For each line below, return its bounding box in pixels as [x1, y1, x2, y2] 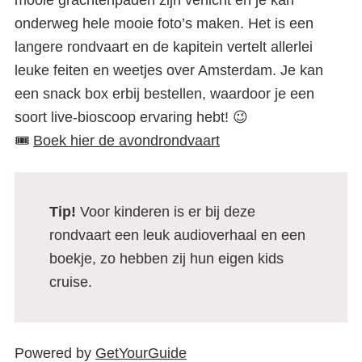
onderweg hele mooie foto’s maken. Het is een [15, 15, 314, 32]
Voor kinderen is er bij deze [79, 204, 255, 220]
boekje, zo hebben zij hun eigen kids [48, 250, 284, 267]
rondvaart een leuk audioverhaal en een [48, 227, 305, 243]
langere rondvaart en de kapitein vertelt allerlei [15, 39, 313, 55]
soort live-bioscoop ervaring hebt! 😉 [15, 109, 248, 125]
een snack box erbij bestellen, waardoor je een [15, 86, 314, 102]
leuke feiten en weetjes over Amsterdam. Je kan [15, 62, 323, 78]
